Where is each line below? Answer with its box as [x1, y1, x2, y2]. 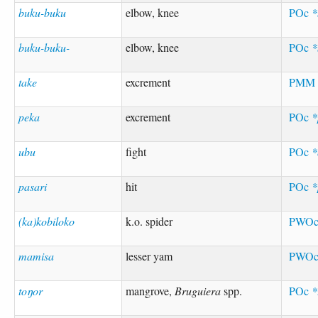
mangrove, [126, 283, 175, 298]
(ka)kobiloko [18, 213, 75, 229]
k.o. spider [126, 213, 173, 229]
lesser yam [126, 248, 173, 263]
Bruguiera [175, 283, 221, 298]
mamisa [18, 248, 55, 263]
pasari [18, 178, 48, 194]
